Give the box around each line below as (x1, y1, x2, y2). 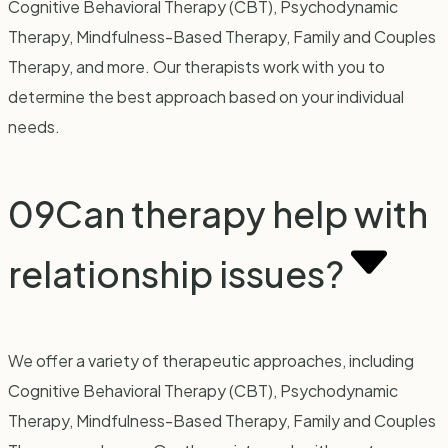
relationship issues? (8, 251, 344, 297)
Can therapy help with (55, 191, 428, 237)
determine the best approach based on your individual (8, 86, 404, 108)
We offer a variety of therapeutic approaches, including (8, 350, 414, 372)
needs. (8, 116, 60, 138)
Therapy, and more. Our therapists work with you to (8, 56, 385, 78)
